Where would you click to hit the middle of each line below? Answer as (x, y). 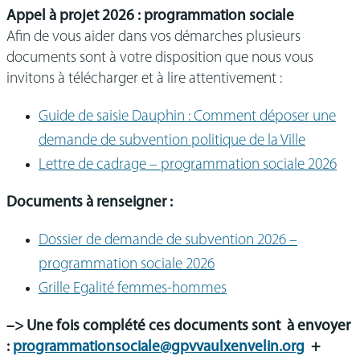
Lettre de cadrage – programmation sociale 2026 (188, 165)
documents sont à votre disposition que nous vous (160, 58)
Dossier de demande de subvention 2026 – (168, 241)
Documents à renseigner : (90, 202)
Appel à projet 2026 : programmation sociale (150, 16)
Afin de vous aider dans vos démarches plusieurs (153, 37)
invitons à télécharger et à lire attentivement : (144, 79)
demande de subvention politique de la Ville (172, 141)
